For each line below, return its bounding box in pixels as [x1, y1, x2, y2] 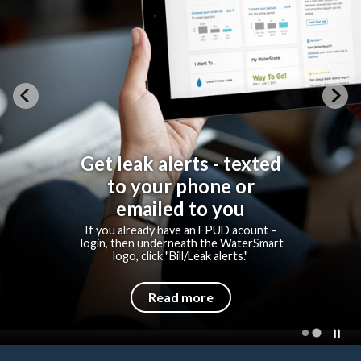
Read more [147, 289, 214, 305]
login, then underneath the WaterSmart [77, 236, 284, 251]
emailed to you [116, 197, 245, 221]
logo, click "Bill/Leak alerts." [113, 249, 248, 263]
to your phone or [106, 174, 255, 198]
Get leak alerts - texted [80, 151, 281, 176]
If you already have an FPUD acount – [84, 223, 277, 238]
